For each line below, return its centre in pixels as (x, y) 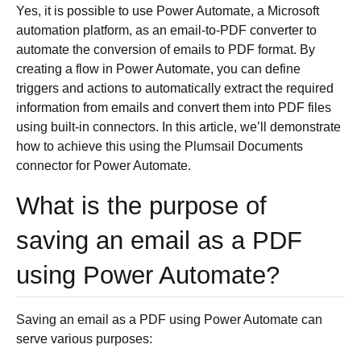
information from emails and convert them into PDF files (174, 108)
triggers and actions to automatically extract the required (175, 88)
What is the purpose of (141, 206)
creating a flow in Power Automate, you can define (158, 69)
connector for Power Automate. (104, 166)
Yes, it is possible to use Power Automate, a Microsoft (168, 11)
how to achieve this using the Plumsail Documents (160, 146)
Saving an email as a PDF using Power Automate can (169, 320)
